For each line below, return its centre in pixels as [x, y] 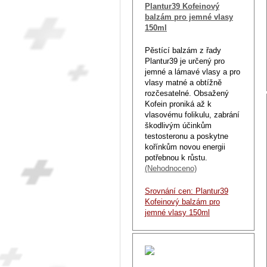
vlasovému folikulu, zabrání [192, 114]
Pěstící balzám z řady [183, 50]
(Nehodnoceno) [171, 168]
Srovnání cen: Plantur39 [187, 191]
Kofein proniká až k [178, 104]
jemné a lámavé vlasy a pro [193, 72]
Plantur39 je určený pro [185, 61]
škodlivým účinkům [178, 125]
